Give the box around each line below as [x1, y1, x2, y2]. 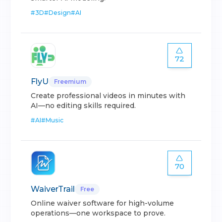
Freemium [54, 78, 87, 85]
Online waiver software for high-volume [31, 199, 174, 208]
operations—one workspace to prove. [31, 209, 166, 218]
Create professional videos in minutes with [31, 91, 186, 100]
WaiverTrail [31, 184, 75, 194]
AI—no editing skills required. [31, 101, 136, 110]
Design [48, 9, 71, 16]
